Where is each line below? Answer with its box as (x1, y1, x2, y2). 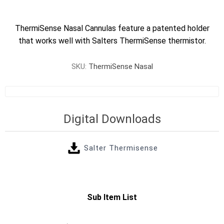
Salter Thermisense (83, 143, 158, 152)
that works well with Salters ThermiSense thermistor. (18, 36, 206, 45)
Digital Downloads (63, 112, 161, 126)
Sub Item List (87, 192, 137, 202)
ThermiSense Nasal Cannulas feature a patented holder (14, 23, 209, 33)
